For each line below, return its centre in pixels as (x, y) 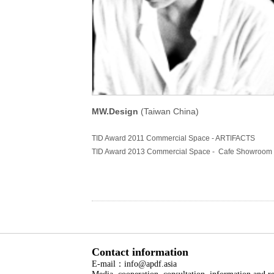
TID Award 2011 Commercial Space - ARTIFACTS (173, 138)
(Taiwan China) (168, 111)
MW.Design (115, 111)
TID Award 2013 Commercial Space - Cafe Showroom (182, 152)
